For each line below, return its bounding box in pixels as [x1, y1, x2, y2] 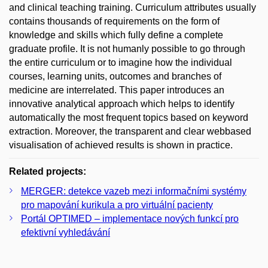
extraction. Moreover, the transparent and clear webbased [9, 126, 251, 136]
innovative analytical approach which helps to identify [9, 99, 234, 109]
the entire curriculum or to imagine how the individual [9, 57, 232, 68]
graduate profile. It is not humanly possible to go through [9, 44, 245, 54]
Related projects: [9, 166, 86, 176]
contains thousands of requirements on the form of [9, 16, 220, 26]
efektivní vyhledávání [21, 227, 110, 237]
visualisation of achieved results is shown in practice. [9, 140, 233, 150]
